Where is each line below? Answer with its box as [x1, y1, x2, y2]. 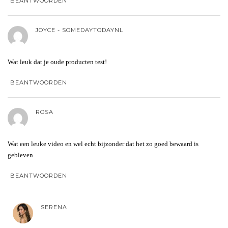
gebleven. [8, 151, 35, 159]
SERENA [41, 203, 67, 211]
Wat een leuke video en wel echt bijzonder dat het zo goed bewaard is [8, 139, 198, 148]
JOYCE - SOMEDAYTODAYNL [36, 26, 123, 34]
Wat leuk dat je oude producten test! [8, 58, 107, 66]
